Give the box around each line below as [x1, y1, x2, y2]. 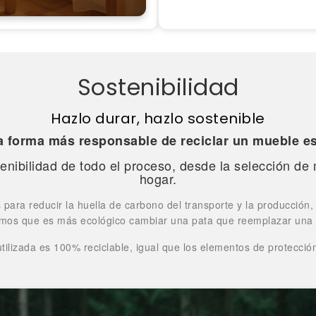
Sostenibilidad [77, 71, 239, 104]
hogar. [139, 169, 177, 188]
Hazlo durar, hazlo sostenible [51, 109, 265, 129]
